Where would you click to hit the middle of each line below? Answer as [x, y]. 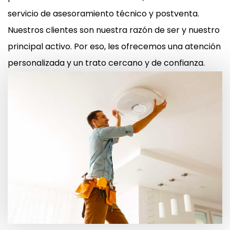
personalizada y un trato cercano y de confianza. [106, 63]
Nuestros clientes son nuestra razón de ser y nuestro [114, 30]
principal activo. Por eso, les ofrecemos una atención [114, 47]
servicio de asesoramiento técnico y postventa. [103, 14]
